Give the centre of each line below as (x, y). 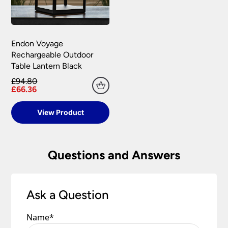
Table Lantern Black (47, 66)
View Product (60, 112)
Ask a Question (68, 194)
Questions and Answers (114, 155)
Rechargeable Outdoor (52, 54)
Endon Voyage (37, 43)
